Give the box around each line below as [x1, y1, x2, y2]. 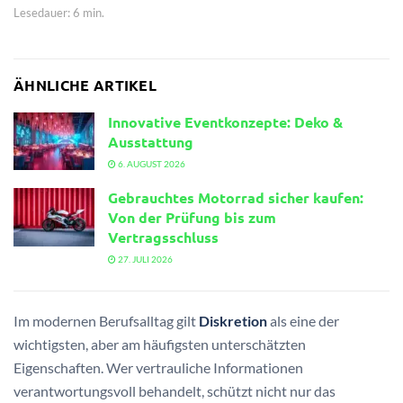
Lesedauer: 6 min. [13, 5, 104, 20]
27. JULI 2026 [116, 254, 173, 265]
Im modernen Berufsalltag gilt [13, 312, 199, 330]
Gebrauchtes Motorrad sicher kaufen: [108, 188, 363, 208]
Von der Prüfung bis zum [108, 208, 276, 228]
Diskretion [199, 312, 267, 330]
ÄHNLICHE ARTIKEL [13, 76, 157, 94]
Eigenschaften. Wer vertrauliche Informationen [13, 359, 303, 377]
